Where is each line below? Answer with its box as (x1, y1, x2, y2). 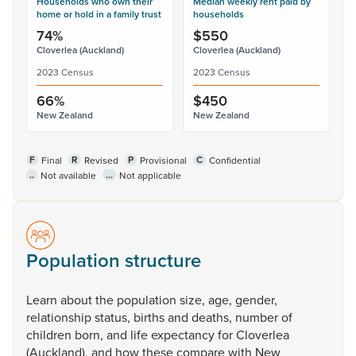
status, (95, 308, 133, 326)
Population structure (26, 246, 201, 274)
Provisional (140, 153, 187, 167)
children (26, 326, 75, 343)
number (235, 308, 281, 326)
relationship (26, 308, 95, 326)
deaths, (192, 308, 235, 326)
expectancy (151, 326, 218, 343)
